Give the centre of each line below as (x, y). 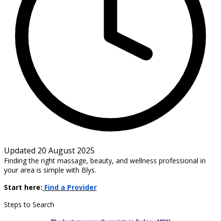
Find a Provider (71, 187)
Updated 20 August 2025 (49, 150)
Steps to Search (29, 204)
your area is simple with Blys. (50, 170)
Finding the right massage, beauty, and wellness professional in (105, 160)
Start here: (23, 187)
